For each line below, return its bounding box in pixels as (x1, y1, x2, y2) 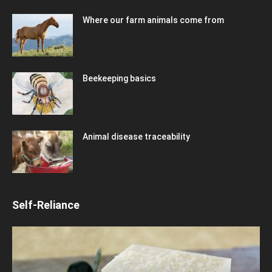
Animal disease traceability (83, 131, 190, 141)
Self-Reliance (12, 198, 80, 211)
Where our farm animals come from (83, 15, 224, 25)
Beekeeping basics (83, 73, 156, 83)
